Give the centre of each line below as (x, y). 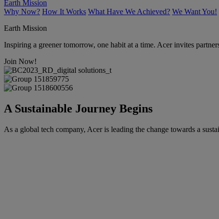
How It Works (64, 11)
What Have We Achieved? (129, 11)
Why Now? (22, 11)
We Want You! (195, 11)
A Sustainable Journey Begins (78, 108)
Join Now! (20, 61)
